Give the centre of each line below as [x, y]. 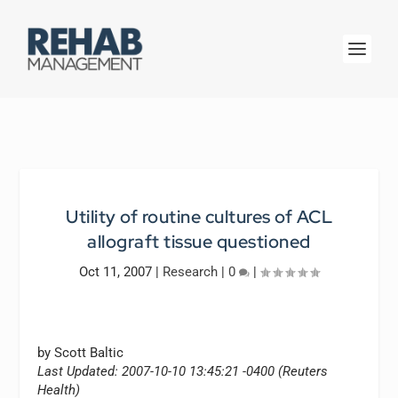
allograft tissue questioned [199, 242]
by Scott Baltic [81, 353]
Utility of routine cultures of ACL [199, 217]
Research [190, 272]
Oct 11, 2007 [115, 272]
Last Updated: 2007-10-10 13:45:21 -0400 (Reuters [183, 371]
